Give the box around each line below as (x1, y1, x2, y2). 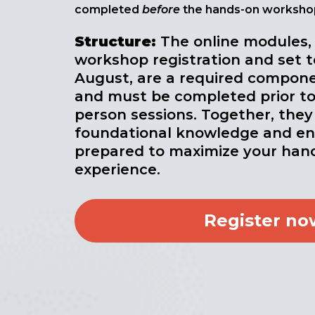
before (142, 2, 180, 16)
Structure (75, 33, 151, 50)
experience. (75, 161, 165, 178)
